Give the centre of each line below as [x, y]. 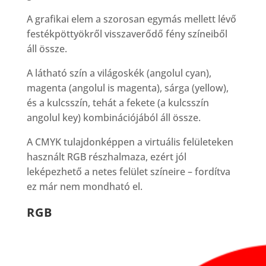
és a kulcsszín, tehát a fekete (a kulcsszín [118, 102]
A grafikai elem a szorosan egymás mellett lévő [131, 19]
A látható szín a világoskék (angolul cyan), [119, 73]
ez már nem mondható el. [84, 186]
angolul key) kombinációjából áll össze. [113, 117]
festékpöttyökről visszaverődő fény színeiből [127, 34]
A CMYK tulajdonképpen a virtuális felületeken [130, 142]
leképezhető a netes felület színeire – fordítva [128, 171]
